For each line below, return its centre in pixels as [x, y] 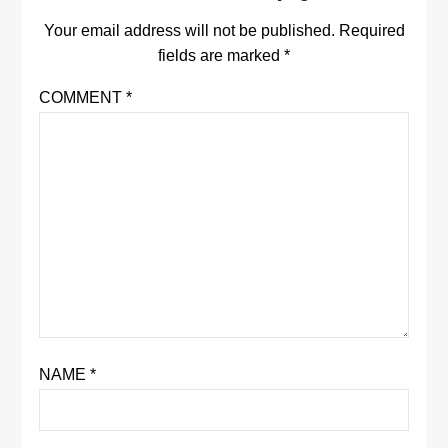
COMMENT [82, 97]
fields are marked [221, 55]
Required [371, 30]
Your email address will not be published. [189, 30]
